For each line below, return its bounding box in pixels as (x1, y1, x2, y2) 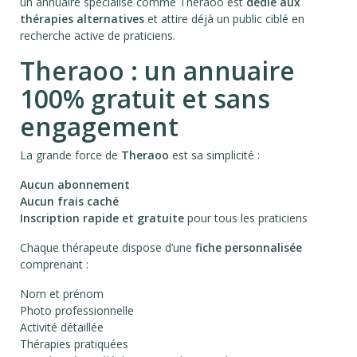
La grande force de (20, 147, 121, 163)
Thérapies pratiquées (20, 336, 128, 352)
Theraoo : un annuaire (20, 53, 295, 88)
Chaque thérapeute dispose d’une (20, 240, 195, 256)
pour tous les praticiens (184, 210, 308, 226)
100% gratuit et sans (20, 81, 270, 116)
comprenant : (20, 257, 88, 273)
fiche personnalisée (195, 240, 302, 256)
